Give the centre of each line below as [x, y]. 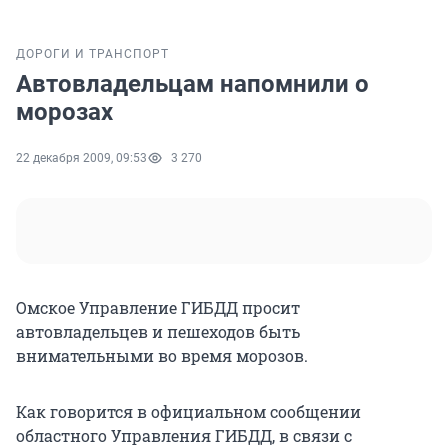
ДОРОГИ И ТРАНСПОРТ [92, 54]
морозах [64, 112]
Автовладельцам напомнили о [192, 84]
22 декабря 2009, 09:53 [81, 158]
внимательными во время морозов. [162, 356]
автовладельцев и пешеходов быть [158, 332]
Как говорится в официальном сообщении [188, 412]
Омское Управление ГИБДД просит [158, 308]
